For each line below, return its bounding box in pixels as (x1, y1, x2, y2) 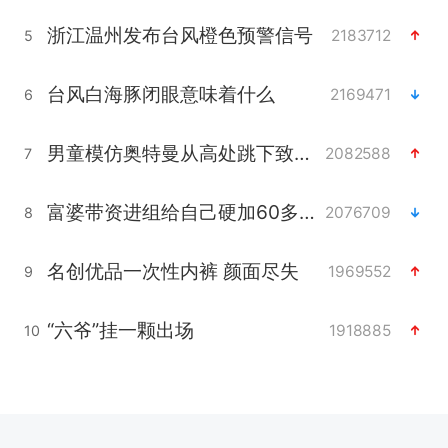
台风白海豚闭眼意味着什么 (46, 82, 275, 107)
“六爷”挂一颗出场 (46, 318, 194, 343)
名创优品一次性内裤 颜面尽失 (46, 259, 299, 284)
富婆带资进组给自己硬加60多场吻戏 (298, 200, 315, 225)
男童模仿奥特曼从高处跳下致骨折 (293, 141, 310, 166)
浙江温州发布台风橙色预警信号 (46, 23, 313, 48)
